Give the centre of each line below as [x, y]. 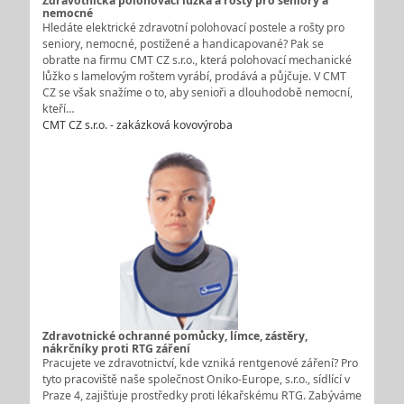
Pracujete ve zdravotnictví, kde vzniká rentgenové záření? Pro [200, 363]
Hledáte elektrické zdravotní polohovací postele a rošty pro [193, 28]
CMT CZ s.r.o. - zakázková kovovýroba [137, 125]
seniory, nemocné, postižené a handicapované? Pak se [183, 44]
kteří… [58, 109]
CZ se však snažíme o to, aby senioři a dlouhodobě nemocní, [197, 93]
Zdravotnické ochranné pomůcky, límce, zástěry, [174, 336]
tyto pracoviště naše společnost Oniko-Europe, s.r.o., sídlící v [196, 380]
